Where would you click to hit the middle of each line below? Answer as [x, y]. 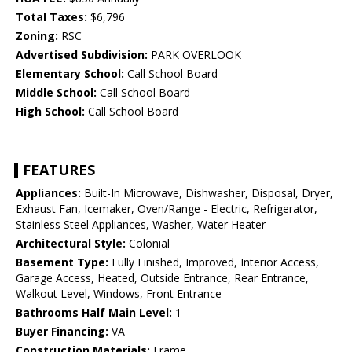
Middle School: [56, 93]
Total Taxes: [51, 17]
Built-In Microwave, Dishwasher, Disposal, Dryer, [207, 193]
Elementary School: [70, 74]
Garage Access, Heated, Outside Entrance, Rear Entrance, [162, 278]
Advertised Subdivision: [82, 55]
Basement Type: [62, 262]
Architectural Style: [71, 244]
